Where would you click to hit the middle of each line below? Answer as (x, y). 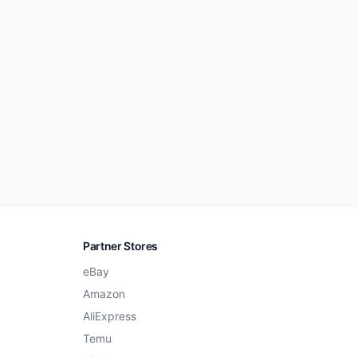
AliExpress (110, 316)
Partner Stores (121, 246)
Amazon (104, 294)
